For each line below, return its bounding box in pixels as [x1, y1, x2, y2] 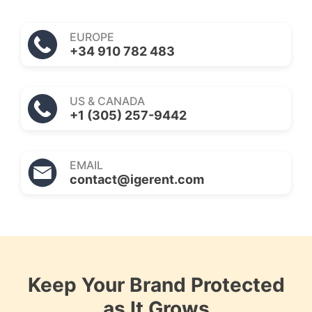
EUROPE [70, 30, 114, 45]
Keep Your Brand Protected [27, 273, 285, 297]
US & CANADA [70, 94, 145, 109]
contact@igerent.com [70, 172, 204, 187]
